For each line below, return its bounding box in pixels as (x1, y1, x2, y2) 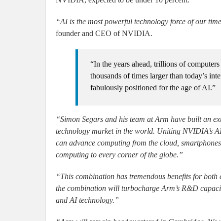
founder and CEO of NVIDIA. (56, 29, 152, 38)
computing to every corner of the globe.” (56, 150, 183, 159)
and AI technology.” (56, 196, 119, 205)
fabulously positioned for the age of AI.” (90, 83, 216, 92)
